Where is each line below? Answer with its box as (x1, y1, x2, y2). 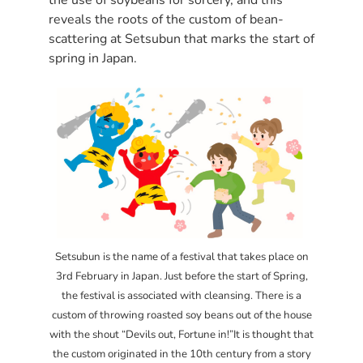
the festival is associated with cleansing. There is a (62, 288, 301, 303)
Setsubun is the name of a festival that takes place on (54, 249, 309, 264)
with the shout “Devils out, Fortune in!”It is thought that (49, 327, 314, 342)
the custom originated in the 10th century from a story (52, 346, 311, 361)
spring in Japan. (49, 49, 137, 67)
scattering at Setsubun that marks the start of (49, 29, 314, 48)
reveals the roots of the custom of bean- (49, 10, 284, 28)
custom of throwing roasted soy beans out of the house (51, 307, 312, 322)
